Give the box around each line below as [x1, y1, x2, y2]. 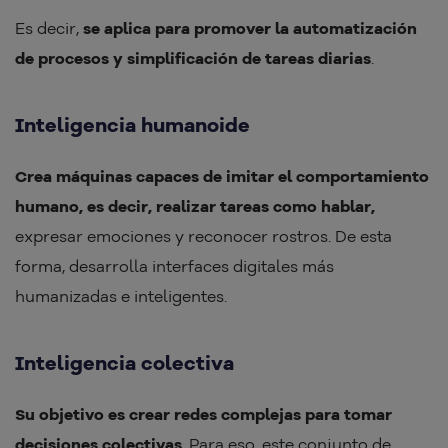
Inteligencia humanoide [15, 111, 250, 137]
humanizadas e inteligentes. [15, 285, 227, 306]
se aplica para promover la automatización [83, 17, 417, 38]
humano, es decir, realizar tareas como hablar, [15, 195, 375, 216]
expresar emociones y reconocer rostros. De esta [15, 225, 392, 246]
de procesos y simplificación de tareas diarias [15, 47, 371, 68]
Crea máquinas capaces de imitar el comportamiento [15, 165, 429, 186]
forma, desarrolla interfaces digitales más [15, 255, 334, 276]
